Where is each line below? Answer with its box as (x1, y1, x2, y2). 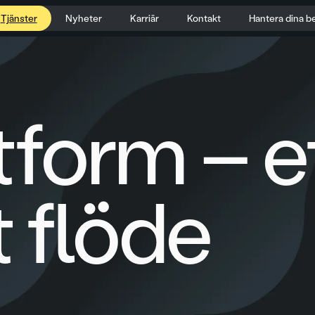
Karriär (129, 13, 159, 24)
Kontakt (186, 13, 221, 24)
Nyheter (65, 13, 102, 24)
